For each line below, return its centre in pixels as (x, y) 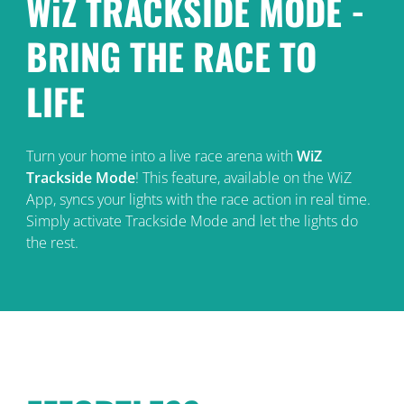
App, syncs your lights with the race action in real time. (198, 199)
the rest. (52, 242)
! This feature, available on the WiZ (243, 177)
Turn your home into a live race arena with (161, 156)
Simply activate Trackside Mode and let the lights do (192, 220)
